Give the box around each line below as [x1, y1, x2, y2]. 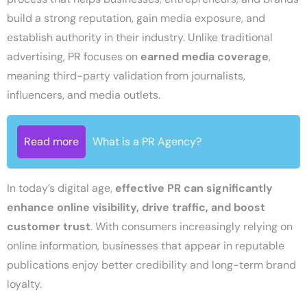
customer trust [7, 219, 90, 234]
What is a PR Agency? [93, 134, 201, 149]
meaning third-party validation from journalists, [7, 68, 245, 83]
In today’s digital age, [7, 180, 115, 195]
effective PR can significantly [115, 180, 273, 195]
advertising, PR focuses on [7, 49, 140, 64]
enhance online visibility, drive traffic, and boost [7, 199, 265, 214]
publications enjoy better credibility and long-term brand [7, 257, 296, 272]
